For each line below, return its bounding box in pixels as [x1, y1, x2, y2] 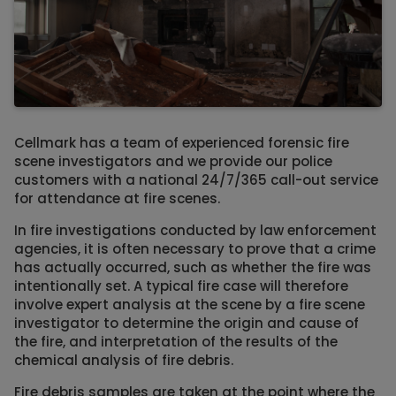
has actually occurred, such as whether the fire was [14, 258, 371, 278]
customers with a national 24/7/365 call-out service [14, 171, 378, 190]
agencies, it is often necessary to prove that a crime [14, 240, 376, 259]
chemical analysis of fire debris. [14, 351, 233, 370]
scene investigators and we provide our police [14, 152, 332, 171]
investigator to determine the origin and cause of [14, 314, 359, 333]
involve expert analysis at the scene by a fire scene [14, 295, 365, 315]
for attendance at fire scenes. [14, 189, 220, 209]
